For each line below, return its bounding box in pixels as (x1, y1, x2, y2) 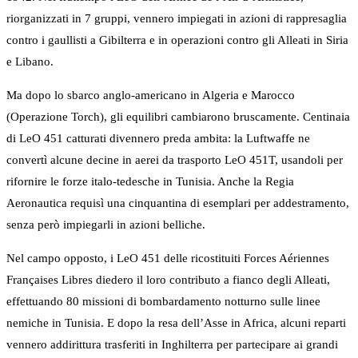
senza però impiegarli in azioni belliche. (6, 218, 205, 232)
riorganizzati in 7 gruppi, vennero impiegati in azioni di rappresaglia (6, 12, 347, 26)
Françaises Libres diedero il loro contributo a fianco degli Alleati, (6, 273, 330, 287)
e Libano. (6, 55, 54, 69)
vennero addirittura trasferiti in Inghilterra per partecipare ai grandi (6, 338, 338, 352)
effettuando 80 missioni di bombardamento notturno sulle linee (6, 295, 320, 308)
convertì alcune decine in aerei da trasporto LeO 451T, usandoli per (6, 153, 343, 167)
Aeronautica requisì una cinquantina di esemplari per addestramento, (6, 197, 349, 210)
